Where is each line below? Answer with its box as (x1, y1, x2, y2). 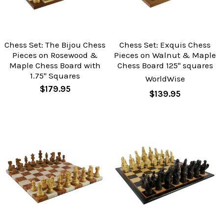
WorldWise (145, 74, 185, 84)
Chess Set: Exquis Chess (119, 40, 211, 50)
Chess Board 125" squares (117, 60, 213, 71)
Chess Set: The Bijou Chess (4, 40, 106, 50)
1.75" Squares (30, 71, 80, 81)
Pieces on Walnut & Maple (114, 50, 216, 60)
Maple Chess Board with (9, 60, 101, 71)
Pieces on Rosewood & (12, 50, 98, 60)
